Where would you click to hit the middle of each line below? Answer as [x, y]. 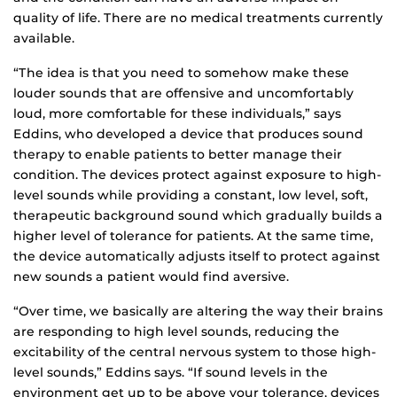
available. [44, 39]
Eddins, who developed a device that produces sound [188, 134]
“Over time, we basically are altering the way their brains [198, 311]
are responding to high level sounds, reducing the [176, 332]
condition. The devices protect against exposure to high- [198, 175]
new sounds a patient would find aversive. [151, 277]
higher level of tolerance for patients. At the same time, [193, 236]
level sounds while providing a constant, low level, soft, [191, 195]
